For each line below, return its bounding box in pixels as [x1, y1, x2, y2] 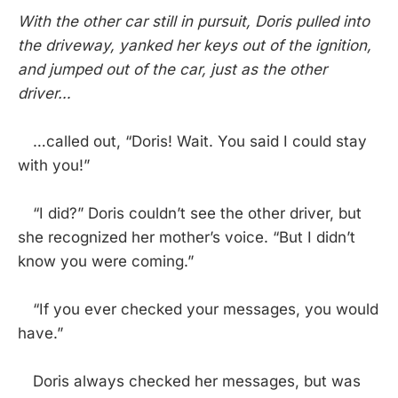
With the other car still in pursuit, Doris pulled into [18, 12, 370, 31]
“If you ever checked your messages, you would [18, 300, 378, 319]
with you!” [18, 156, 90, 175]
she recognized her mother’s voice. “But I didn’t [18, 228, 355, 247]
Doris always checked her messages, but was [18, 372, 361, 391]
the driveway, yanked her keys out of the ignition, [18, 36, 371, 55]
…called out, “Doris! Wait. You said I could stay [18, 132, 367, 151]
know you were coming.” [18, 252, 194, 271]
